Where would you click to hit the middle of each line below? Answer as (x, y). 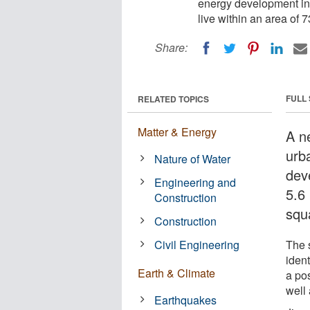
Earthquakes (186, 300)
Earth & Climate (176, 273)
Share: (171, 47)
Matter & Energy (177, 131)
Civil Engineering (197, 244)
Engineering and (195, 182)
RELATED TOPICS (173, 99)
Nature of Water (193, 158)
